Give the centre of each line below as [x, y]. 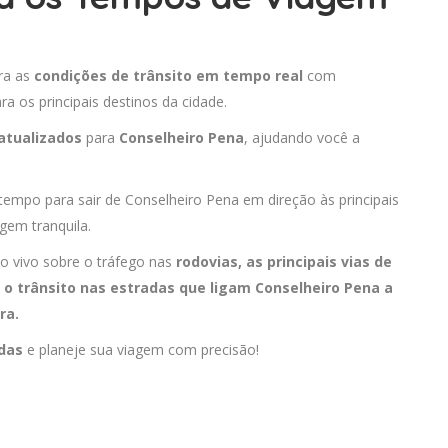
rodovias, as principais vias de [284, 262]
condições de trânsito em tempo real [168, 76]
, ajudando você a [302, 138]
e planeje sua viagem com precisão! [141, 350]
